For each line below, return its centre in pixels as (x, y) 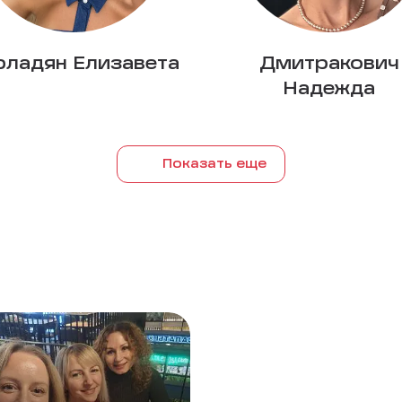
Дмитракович (329, 65)
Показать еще (214, 164)
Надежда (329, 90)
